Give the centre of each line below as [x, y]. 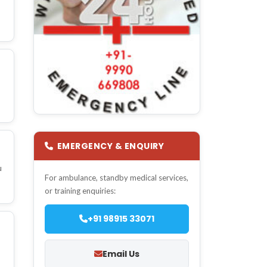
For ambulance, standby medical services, [117, 177]
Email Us [121, 254]
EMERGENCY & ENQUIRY [110, 146]
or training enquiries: [80, 190]
